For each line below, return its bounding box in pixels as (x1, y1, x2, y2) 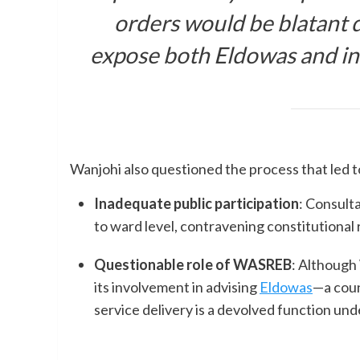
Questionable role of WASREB (94, 256, 292, 274)
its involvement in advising (94, 278, 260, 297)
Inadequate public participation (94, 194, 299, 213)
